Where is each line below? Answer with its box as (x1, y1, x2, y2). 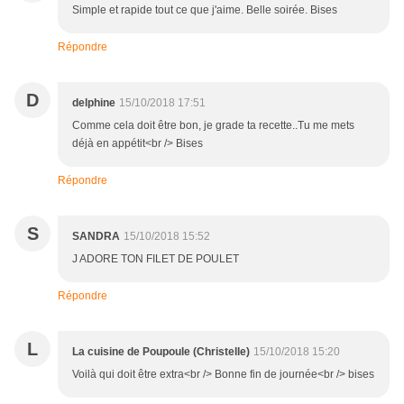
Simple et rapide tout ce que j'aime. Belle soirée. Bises (72, 3, 337, 16)
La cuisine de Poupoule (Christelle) (72, 344, 250, 358)
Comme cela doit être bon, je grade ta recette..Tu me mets (72, 118, 354, 132)
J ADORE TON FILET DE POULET (72, 252, 239, 265)
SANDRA (72, 229, 120, 243)
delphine (72, 96, 115, 109)
